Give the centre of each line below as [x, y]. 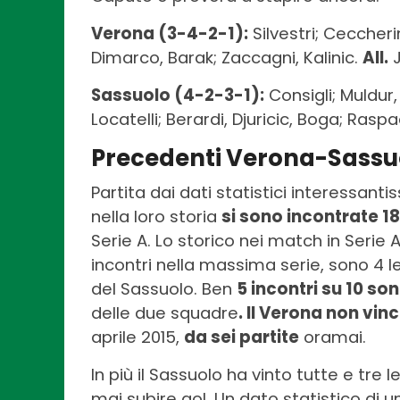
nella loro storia [156, 217]
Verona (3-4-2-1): [170, 34]
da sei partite [242, 337]
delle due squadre [165, 313]
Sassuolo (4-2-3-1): [178, 96]
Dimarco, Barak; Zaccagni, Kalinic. [227, 58]
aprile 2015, [137, 337]
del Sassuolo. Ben [164, 289]
